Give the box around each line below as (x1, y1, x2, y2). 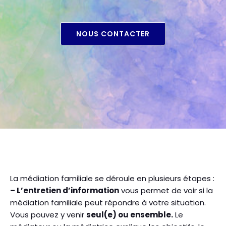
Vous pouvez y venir (10, 209, 86, 220)
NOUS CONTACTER (76, 29, 150, 39)
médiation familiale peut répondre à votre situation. (10, 197, 206, 208)
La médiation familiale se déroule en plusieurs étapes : (10, 173, 214, 184)
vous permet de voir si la (119, 185, 213, 196)
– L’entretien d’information (10, 185, 119, 196)
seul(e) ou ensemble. (86, 209, 173, 220)
